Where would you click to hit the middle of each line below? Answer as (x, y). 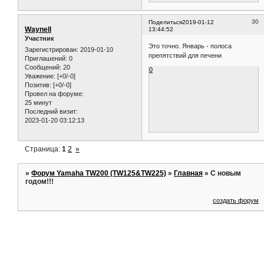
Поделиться (166, 22)
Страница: (44, 149)
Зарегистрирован (51, 49)
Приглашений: (46, 58)
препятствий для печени (185, 56)
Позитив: (38, 85)
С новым (226, 174)
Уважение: (40, 76)
